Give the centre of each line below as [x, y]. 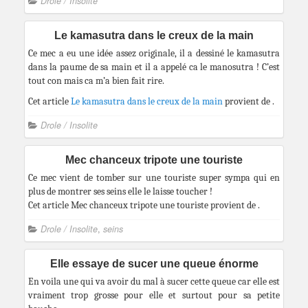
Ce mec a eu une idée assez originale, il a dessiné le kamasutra [154, 53]
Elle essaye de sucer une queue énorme [154, 264]
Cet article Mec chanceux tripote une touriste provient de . [144, 205]
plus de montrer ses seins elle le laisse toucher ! [120, 191]
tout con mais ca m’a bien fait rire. [96, 81]
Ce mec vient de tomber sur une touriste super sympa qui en [154, 178]
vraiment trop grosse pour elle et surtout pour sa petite [154, 295]
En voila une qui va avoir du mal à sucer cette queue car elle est [154, 282]
